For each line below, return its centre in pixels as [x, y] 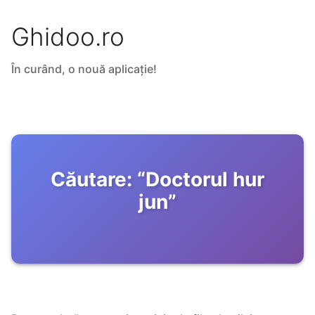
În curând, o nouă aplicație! [84, 69]
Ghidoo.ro [68, 37]
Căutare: [91, 180]
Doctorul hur [205, 180]
